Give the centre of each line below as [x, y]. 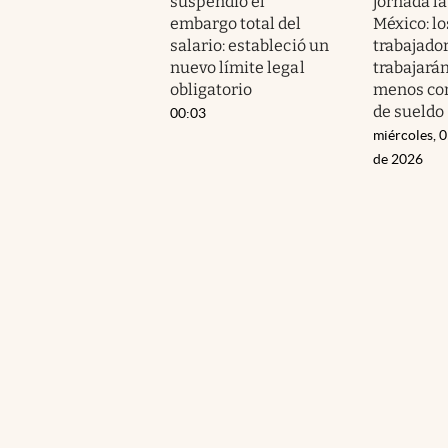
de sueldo [408, 111]
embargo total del [236, 23]
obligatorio [211, 89]
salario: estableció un [249, 45]
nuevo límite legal [237, 67]
